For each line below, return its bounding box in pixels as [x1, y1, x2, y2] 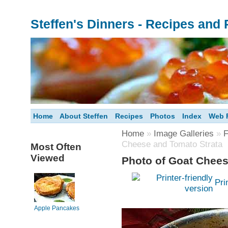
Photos [150, 111, 175, 120]
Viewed [31, 152, 65, 163]
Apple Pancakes [34, 204, 79, 212]
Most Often [31, 141, 81, 152]
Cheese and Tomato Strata [122, 138, 222, 149]
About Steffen [60, 111, 108, 120]
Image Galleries [154, 128, 214, 138]
